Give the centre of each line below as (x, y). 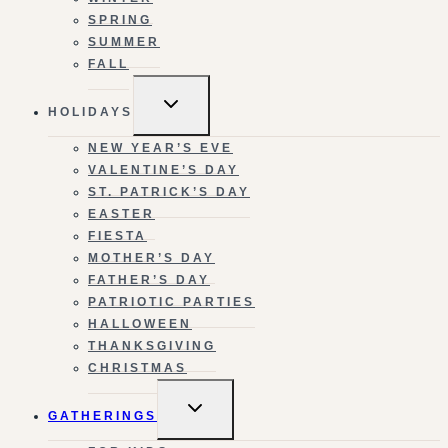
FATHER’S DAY (149, 279)
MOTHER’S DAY (151, 257)
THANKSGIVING (152, 345)
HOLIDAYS (90, 111)
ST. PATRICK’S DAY (169, 191)
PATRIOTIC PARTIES (171, 301)
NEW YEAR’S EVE (160, 147)
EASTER (121, 213)
